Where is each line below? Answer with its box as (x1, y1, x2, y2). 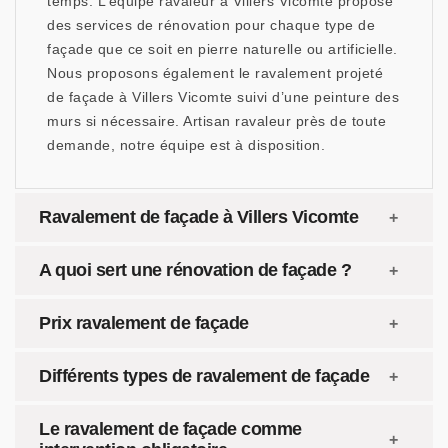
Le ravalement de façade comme (39, 419, 302, 439)
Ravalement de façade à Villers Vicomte (39, 207, 358, 227)
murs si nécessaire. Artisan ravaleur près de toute (47, 113, 386, 129)
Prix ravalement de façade (39, 313, 249, 333)
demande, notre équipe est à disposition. (47, 137, 325, 153)
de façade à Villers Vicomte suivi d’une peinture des (47, 89, 399, 105)
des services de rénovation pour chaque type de (47, 17, 375, 33)
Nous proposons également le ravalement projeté (47, 65, 383, 81)
